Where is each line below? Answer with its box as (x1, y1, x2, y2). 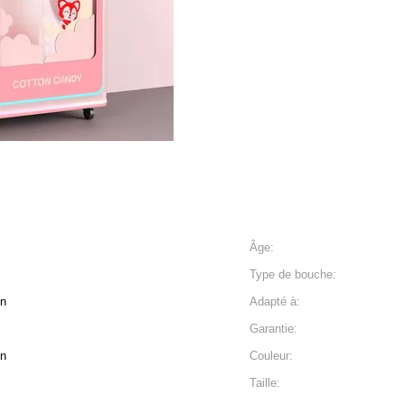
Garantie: (250, 322, 297, 335)
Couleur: (250, 349, 293, 363)
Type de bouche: (250, 268, 336, 281)
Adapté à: (250, 295, 300, 308)
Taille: (250, 376, 280, 390)
